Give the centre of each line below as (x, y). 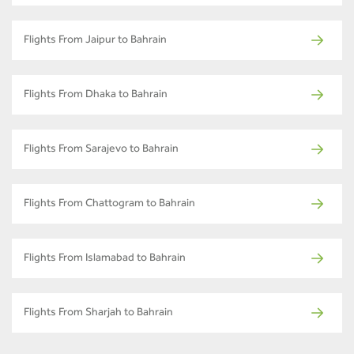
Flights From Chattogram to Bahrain (109, 204)
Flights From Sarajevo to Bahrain (101, 150)
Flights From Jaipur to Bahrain (95, 41)
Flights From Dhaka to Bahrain (96, 95)
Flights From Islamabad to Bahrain (105, 259)
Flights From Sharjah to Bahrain (98, 313)
